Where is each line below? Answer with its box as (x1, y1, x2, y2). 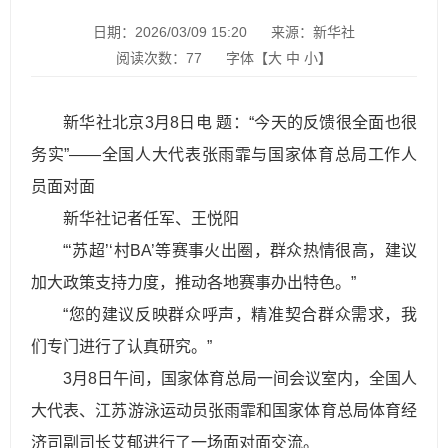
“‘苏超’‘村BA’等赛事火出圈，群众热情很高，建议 (63, 242, 417, 259)
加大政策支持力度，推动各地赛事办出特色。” (31, 274, 356, 291)
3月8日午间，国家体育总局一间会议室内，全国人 (63, 370, 417, 387)
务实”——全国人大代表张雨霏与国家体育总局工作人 (31, 146, 417, 163)
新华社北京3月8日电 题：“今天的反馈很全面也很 (63, 114, 417, 131)
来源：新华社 (270, 24, 355, 40)
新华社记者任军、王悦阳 (63, 210, 239, 227)
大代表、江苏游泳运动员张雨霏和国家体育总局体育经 (31, 402, 417, 419)
